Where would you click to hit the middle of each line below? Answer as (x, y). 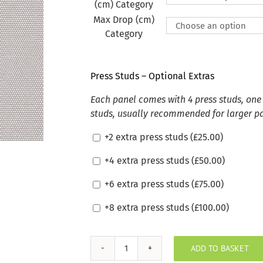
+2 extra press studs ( (148, 137)
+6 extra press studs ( (148, 184)
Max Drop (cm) (124, 20)
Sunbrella (146, 254)
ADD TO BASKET (220, 248)
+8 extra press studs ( (148, 208)
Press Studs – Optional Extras (152, 76)
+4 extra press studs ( (148, 161)
